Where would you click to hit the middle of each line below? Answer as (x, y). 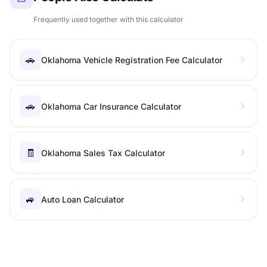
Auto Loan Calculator (83, 199)
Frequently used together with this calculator (108, 19)
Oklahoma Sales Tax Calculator (103, 153)
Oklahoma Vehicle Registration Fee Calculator (132, 60)
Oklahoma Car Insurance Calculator (111, 106)
